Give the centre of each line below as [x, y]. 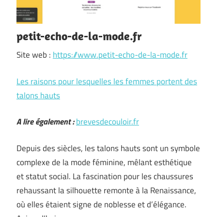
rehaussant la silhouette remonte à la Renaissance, [106, 190]
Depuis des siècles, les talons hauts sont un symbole [108, 148]
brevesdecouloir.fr [108, 122]
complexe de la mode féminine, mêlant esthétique [104, 162]
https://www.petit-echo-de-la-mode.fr [120, 55]
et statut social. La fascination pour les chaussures [105, 176]
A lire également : [45, 122]
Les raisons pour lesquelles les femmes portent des [107, 81]
